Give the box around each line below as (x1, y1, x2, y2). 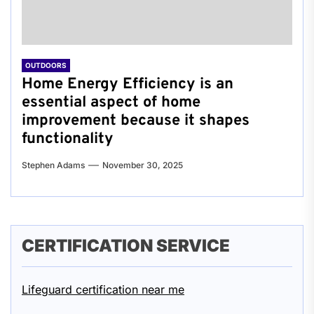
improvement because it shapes (22, 111, 250, 130)
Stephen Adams (22, 160, 85, 170)
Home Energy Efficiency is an (22, 75, 233, 94)
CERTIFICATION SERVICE (22, 235, 230, 256)
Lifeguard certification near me (22, 282, 184, 296)
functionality (22, 130, 114, 149)
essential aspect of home (22, 93, 200, 112)
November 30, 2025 (102, 160, 183, 170)
